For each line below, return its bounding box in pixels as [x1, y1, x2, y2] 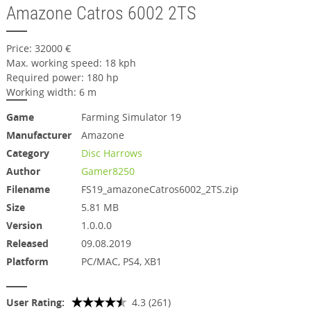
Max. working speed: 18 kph [6, 56, 136, 69]
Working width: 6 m [6, 85, 96, 99]
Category [6, 146, 49, 160]
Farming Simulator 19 [81, 110, 181, 124]
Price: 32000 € [6, 42, 71, 55]
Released [6, 237, 49, 250]
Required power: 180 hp [6, 71, 119, 84]
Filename [6, 183, 50, 196]
